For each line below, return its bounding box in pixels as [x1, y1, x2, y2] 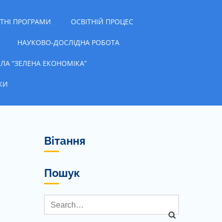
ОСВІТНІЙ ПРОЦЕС [71, 16, 133, 26]
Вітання [44, 134, 85, 147]
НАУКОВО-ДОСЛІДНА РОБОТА [17, 37, 119, 47]
